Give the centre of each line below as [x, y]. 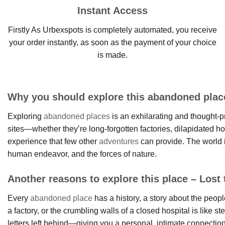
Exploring [26, 117]
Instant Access [113, 11]
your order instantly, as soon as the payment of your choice [113, 43]
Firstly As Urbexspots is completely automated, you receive [113, 30]
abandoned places [77, 117]
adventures [119, 142]
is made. [113, 55]
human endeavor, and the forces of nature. [82, 154]
